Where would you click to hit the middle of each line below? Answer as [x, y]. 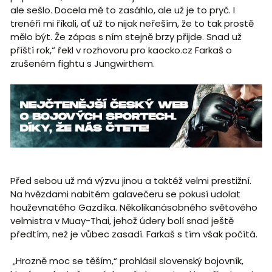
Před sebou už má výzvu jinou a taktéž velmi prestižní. [131, 180]
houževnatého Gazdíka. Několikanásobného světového [134, 207]
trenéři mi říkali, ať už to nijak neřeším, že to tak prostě [132, 24]
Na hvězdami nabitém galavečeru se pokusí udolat [125, 194]
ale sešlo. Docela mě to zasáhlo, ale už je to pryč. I [122, 10]
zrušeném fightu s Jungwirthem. [82, 64]
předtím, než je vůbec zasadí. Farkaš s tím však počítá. [134, 234]
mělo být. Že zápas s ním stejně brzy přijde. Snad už [126, 37]
